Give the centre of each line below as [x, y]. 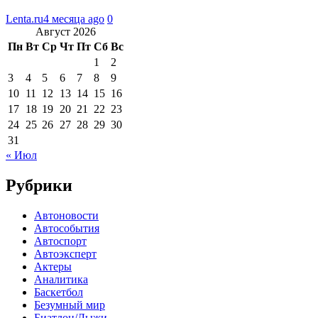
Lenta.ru [24, 18]
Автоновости [66, 215]
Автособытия [67, 228]
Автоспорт [60, 241]
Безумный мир [70, 305]
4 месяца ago [74, 18]
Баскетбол [59, 292]
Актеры [53, 266]
